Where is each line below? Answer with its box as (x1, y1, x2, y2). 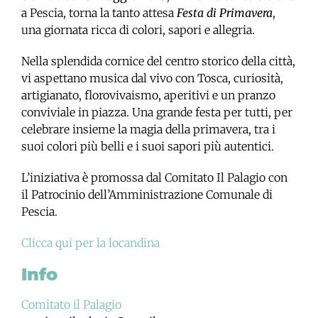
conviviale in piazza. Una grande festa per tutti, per (21, 104, 292, 119)
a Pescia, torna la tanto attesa (21, 5, 177, 20)
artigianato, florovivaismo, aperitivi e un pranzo (21, 87, 275, 102)
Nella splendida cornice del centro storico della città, (21, 53, 295, 68)
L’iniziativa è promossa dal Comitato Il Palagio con (21, 170, 287, 185)
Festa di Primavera (177, 5, 273, 20)
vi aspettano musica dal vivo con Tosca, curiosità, (21, 70, 283, 85)
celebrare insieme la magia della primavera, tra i (21, 121, 275, 136)
